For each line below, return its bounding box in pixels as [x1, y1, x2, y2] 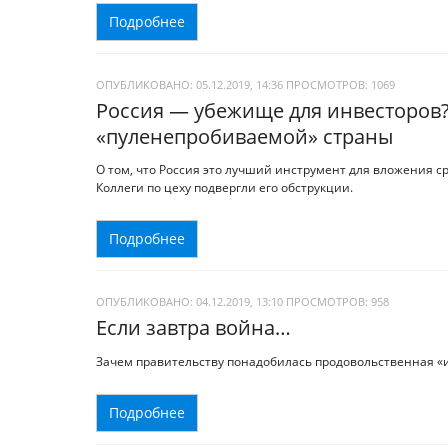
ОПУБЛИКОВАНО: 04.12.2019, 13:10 [96, 294, 283, 310]
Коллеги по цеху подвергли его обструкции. [96, 179, 353, 197]
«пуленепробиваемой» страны [96, 122, 393, 150]
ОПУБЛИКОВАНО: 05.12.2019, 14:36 [96, 76, 283, 92]
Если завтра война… [96, 314, 291, 342]
